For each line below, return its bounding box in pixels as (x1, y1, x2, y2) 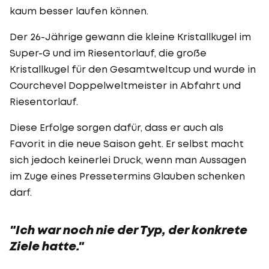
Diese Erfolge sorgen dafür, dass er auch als (10, 121, 223, 133)
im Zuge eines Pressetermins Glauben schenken (10, 169, 245, 182)
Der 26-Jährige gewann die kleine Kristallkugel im (10, 30, 251, 43)
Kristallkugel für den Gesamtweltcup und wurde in (10, 62, 256, 75)
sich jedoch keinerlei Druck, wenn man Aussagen (10, 153, 246, 166)
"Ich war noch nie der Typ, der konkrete (10, 222, 247, 238)
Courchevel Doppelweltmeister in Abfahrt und (10, 79, 241, 91)
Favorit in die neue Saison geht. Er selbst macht (10, 137, 244, 150)
